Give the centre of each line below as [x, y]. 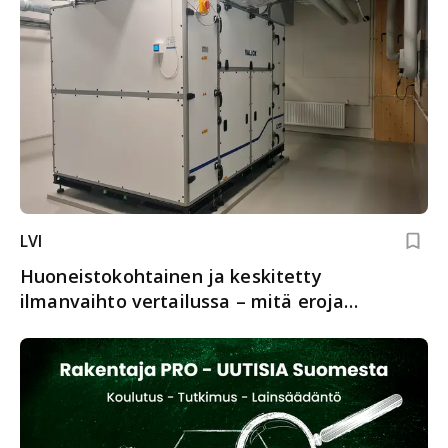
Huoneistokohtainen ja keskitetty [171, 275]
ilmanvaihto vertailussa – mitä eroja [182, 300]
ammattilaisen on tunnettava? [157, 325]
